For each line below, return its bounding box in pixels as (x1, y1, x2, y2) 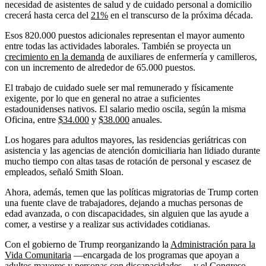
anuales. (129, 115, 162, 125)
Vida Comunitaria (5, 250, 71, 261)
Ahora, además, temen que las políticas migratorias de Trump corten (5, 187, 258, 198)
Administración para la (170, 239, 255, 250)
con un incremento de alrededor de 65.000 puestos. (5, 62, 195, 73)
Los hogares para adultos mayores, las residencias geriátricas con (5, 135, 246, 145)
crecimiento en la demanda (5, 52, 104, 62)
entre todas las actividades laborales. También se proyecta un (5, 41, 231, 52)
